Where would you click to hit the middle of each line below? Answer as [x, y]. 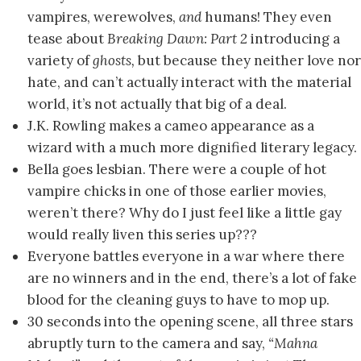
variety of [60, 61]
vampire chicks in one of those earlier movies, [177, 191]
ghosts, [115, 61]
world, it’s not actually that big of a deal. [157, 104]
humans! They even [268, 17]
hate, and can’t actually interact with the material [189, 83]
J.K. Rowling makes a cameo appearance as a [171, 126]
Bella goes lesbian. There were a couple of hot [177, 170]
